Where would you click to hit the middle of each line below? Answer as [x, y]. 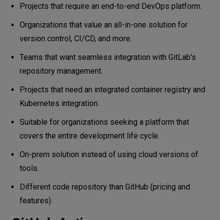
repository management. [61, 71]
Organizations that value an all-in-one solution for [104, 25]
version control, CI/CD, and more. [76, 38]
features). [36, 200]
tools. [29, 168]
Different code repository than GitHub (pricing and [105, 187]
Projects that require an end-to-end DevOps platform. [111, 6]
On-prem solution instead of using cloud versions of [109, 154]
